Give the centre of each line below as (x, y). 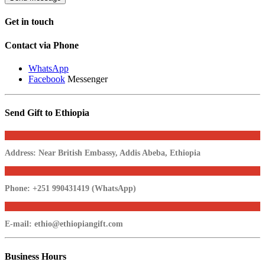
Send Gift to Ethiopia (47, 113)
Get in (18, 22)
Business (23, 256)
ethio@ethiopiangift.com (79, 224)
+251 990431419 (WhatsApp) (83, 189)
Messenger (86, 79)
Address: (20, 153)
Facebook (47, 79)
